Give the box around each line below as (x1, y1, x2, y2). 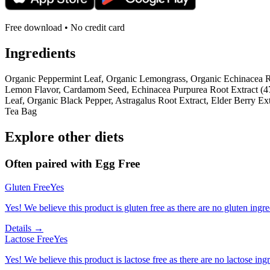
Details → (5, 222, 43, 233)
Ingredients (5, 45, 75, 61)
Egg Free (95, 157, 140, 170)
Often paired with (5, 157, 95, 170)
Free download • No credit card (5, 22, 125, 33)
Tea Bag (5, 106, 37, 117)
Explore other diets (5, 129, 124, 145)
